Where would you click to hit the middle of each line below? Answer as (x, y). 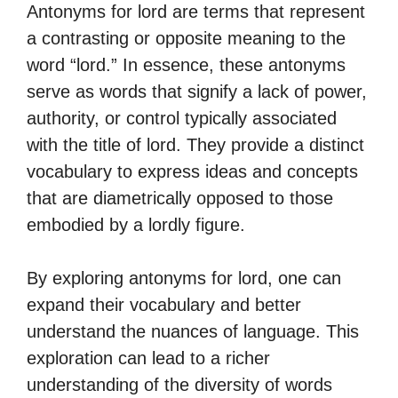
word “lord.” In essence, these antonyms (186, 65)
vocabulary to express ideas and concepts (192, 171)
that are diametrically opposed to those (180, 198)
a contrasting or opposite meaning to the (186, 38)
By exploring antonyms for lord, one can (184, 278)
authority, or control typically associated (182, 118)
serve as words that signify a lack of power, (197, 92)
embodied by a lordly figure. (136, 225)
